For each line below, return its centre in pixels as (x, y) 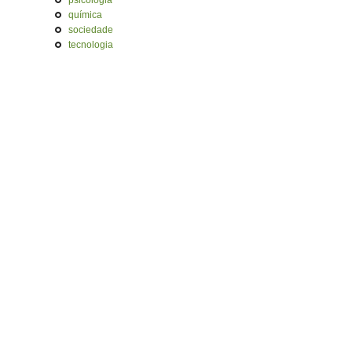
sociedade (91, 30)
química (85, 15)
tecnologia (91, 45)
